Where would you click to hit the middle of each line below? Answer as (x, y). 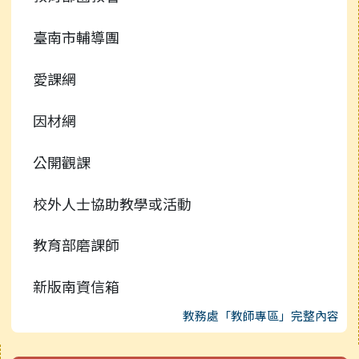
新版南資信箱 (76, 286)
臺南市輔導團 (76, 37)
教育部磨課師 (76, 245)
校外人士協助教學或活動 (112, 203)
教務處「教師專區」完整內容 (261, 316)
